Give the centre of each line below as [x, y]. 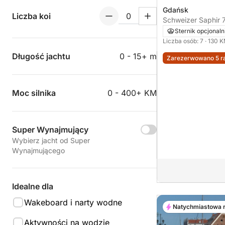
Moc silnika [34, 93]
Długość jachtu [41, 56]
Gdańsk [176, 10]
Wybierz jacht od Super [51, 140]
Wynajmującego [38, 150]
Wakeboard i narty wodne [73, 202]
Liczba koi [31, 16]
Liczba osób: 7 [184, 41]
